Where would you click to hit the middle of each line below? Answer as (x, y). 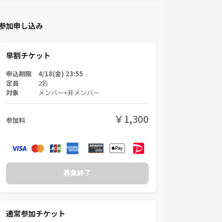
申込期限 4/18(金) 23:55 (45, 74)
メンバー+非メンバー (69, 93)
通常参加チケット (36, 213)
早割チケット (28, 55)
